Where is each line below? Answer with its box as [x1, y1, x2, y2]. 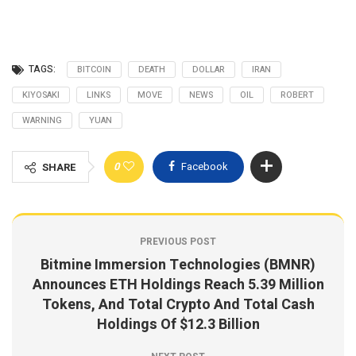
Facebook [181, 158, 228, 174]
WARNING [22, 113, 62, 127]
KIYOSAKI [22, 87, 60, 102]
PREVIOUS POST [140, 234, 216, 249]
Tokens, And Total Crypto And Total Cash [41, 293, 315, 315]
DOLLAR [192, 62, 225, 76]
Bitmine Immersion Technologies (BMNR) [41, 253, 315, 276]
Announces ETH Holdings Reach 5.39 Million [32, 273, 324, 296]
